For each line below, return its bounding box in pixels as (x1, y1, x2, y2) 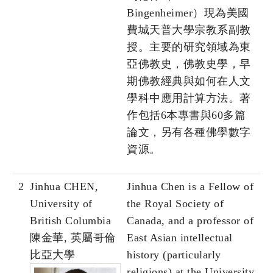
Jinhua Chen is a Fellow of (127, 180, 253, 193)
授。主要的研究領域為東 (127, 41, 251, 54)
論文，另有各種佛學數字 (127, 126, 251, 139)
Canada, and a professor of (127, 214, 253, 227)
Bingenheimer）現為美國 (127, 7, 249, 19)
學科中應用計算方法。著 (127, 92, 251, 105)
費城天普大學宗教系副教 (127, 24, 251, 37)
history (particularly (127, 249, 221, 261)
